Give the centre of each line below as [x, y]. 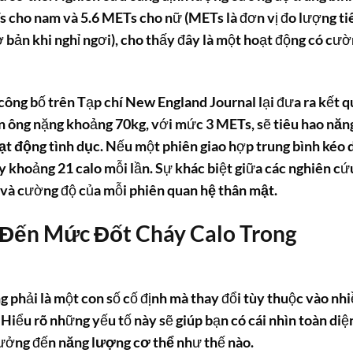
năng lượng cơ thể [116, 342]
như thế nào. [214, 342]
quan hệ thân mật [221, 190]
